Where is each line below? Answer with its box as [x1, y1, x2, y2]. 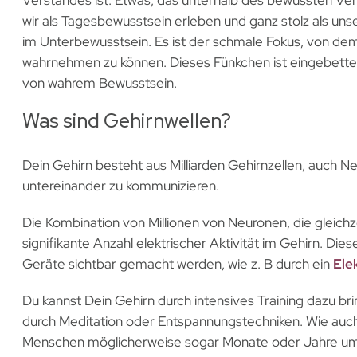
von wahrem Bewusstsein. [22, 73, 177, 92]
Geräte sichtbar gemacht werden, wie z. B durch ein [22, 254, 333, 273]
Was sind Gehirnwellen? [22, 107, 231, 134]
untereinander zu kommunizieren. [22, 176, 219, 194]
